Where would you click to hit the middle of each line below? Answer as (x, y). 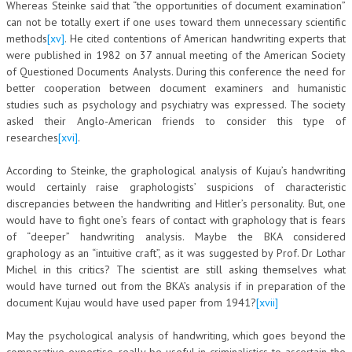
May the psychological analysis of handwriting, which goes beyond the (176, 335)
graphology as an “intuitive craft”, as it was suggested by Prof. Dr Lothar (176, 253)
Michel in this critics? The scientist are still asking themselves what (176, 269)
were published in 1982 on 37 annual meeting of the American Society (176, 55)
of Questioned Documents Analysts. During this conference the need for (176, 71)
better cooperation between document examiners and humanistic (176, 88)
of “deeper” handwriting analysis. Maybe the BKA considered (176, 236)
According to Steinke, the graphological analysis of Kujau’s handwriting (176, 170)
